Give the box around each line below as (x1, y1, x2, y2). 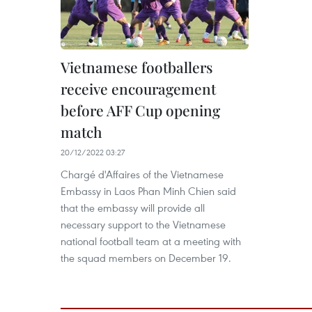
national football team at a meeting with (61, 234, 241, 248)
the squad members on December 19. (61, 251, 231, 265)
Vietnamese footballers (61, 57, 212, 77)
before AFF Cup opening (61, 100, 220, 120)
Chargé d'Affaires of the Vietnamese (61, 167, 224, 181)
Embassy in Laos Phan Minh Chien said (61, 184, 236, 198)
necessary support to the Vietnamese (61, 217, 226, 231)
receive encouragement (61, 79, 216, 98)
